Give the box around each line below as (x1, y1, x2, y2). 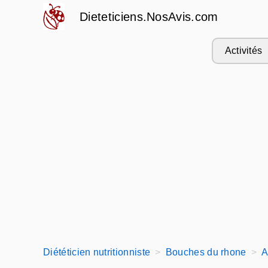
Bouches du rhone (165, 247, 246, 257)
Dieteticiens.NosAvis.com (80, 10, 218, 23)
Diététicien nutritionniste (43, 247, 151, 257)
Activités (224, 45, 263, 56)
